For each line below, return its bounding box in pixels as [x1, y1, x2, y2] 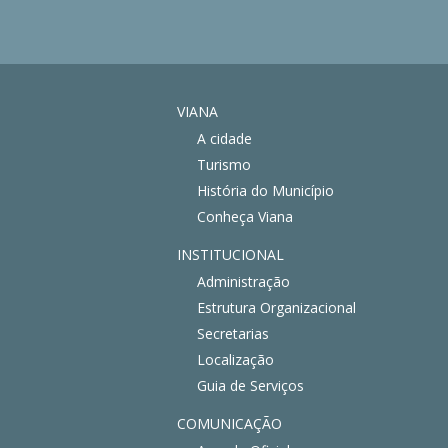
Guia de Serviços [197, 375, 304, 395]
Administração [197, 271, 290, 291]
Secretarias [197, 323, 269, 343]
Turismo [197, 154, 251, 174]
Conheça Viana [197, 206, 293, 226]
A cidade [197, 128, 252, 148]
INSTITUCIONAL [177, 244, 284, 264]
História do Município [197, 180, 334, 200]
